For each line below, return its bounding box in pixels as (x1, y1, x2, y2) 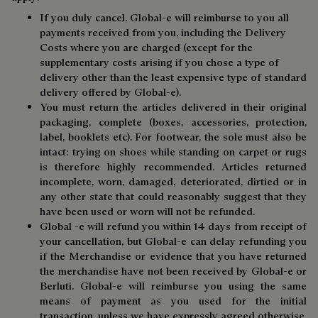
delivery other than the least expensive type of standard (40, 70, 307, 84)
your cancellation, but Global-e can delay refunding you (40, 234, 307, 248)
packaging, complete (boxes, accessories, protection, (40, 115, 307, 128)
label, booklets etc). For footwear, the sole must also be (40, 130, 307, 143)
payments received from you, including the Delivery (40, 26, 286, 39)
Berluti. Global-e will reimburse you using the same (40, 279, 307, 292)
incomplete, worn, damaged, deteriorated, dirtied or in (40, 175, 307, 188)
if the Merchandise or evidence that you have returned (40, 249, 307, 263)
